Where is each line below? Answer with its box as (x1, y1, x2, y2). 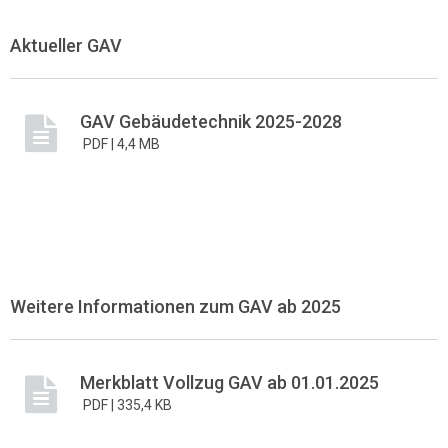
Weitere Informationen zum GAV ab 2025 (10, 295, 341, 317)
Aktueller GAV (10, 34, 122, 56)
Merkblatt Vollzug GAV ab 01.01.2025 (80, 371, 379, 393)
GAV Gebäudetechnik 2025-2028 (80, 110, 342, 132)
